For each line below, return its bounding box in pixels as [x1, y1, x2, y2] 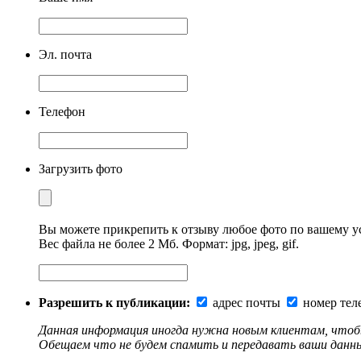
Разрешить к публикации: [39, 296, 190, 310]
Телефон [39, 105, 85, 119]
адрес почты [210, 296, 280, 310]
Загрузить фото [39, 162, 122, 176]
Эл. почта [39, 48, 92, 62]
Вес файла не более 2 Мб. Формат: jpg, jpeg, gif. [39, 237, 299, 251]
